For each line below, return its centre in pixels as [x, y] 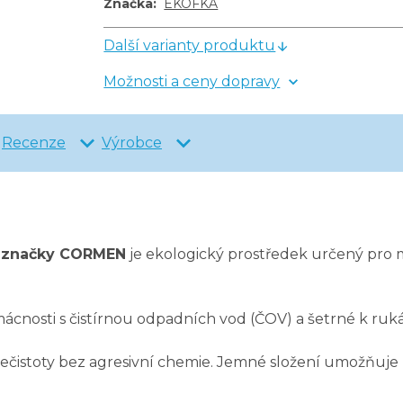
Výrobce [132, 143]
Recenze [34, 143]
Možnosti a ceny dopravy [192, 82]
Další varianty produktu [190, 46]
